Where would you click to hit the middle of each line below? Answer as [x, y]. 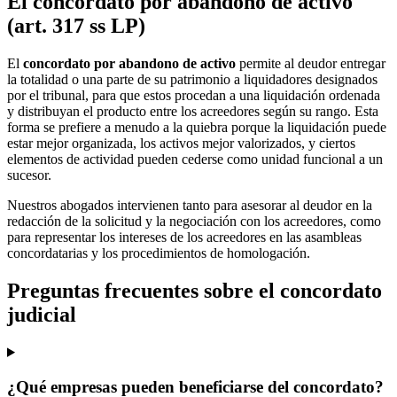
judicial [42, 315]
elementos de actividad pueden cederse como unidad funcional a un [195, 160]
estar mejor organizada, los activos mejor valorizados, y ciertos [181, 144]
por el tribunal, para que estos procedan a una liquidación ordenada [194, 96]
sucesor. [29, 175]
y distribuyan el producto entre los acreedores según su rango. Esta [193, 112]
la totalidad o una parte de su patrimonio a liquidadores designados [192, 80]
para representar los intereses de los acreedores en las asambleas [184, 237]
